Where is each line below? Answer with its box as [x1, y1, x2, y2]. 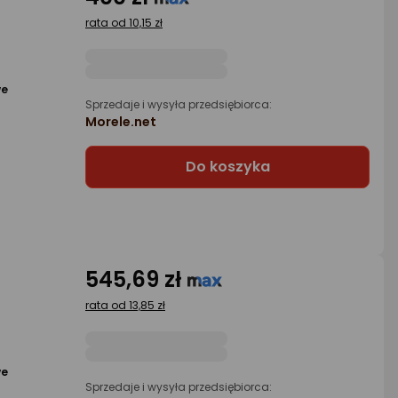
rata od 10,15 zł [85, 15, 163, 30]
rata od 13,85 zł [85, 298, 165, 313]
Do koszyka [185, 156, 270, 177]
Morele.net [85, 113, 156, 131]
